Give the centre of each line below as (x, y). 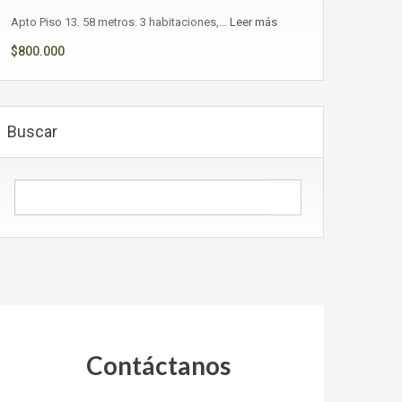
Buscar (32, 132)
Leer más (253, 22)
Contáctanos (158, 366)
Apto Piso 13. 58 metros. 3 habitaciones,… (120, 22)
